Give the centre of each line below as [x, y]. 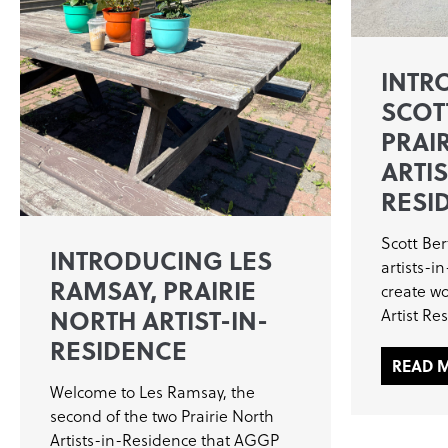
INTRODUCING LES [161, 259]
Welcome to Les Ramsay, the [152, 391]
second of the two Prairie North [162, 415]
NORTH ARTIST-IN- [159, 319]
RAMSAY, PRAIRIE [153, 289]
